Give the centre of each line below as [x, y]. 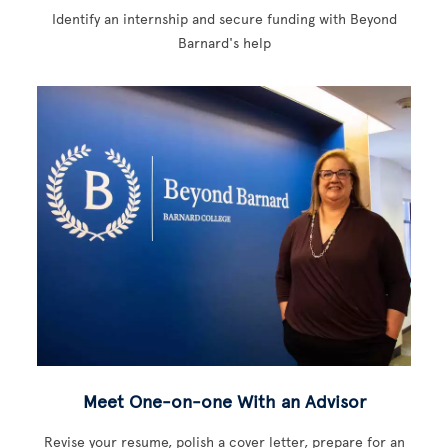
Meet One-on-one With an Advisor [224, 402]
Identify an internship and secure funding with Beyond [224, 19]
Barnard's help [224, 43]
